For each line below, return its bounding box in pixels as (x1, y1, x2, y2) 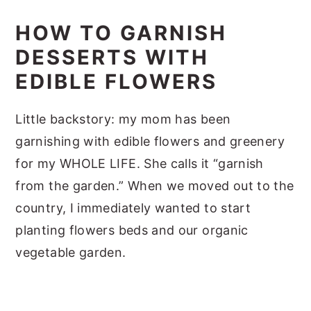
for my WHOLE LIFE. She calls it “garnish (15, 155, 264, 171)
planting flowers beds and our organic (15, 222, 249, 237)
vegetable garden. (15, 244, 130, 260)
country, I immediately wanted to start (15, 200, 251, 215)
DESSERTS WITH (15, 44, 210, 69)
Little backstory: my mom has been (15, 111, 231, 126)
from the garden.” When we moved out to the (15, 178, 294, 193)
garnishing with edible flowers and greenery (15, 133, 285, 149)
